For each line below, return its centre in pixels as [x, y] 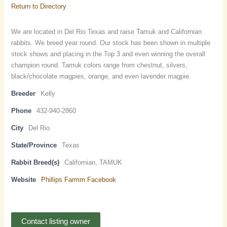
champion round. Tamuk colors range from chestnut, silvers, [100, 65]
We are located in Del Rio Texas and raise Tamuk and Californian [107, 31]
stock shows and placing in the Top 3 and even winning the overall [108, 54]
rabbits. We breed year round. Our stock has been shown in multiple [111, 43]
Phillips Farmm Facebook [79, 179]
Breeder [24, 93]
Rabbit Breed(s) [35, 162]
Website [24, 179]
